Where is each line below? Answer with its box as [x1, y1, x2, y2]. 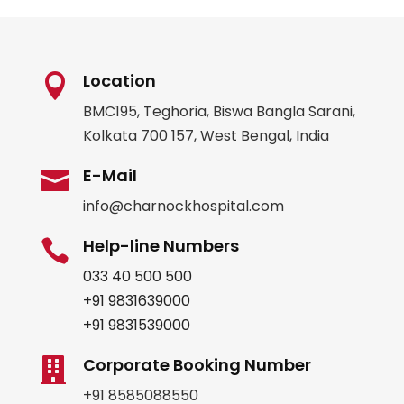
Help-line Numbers [82, 234, 239, 258]
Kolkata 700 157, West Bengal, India [82, 125, 329, 147]
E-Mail [82, 164, 137, 188]
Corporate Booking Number [82, 353, 311, 377]
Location [82, 69, 156, 93]
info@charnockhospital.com [82, 196, 284, 217]
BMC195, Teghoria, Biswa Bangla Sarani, [82, 101, 355, 123]
